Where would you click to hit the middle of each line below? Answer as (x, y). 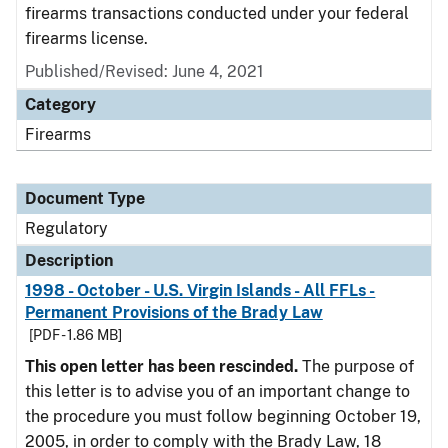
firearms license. (86, 38)
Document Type (85, 198)
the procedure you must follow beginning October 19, (223, 416)
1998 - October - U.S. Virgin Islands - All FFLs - (200, 290)
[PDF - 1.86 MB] (75, 335)
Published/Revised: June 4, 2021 (144, 71)
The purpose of (358, 366)
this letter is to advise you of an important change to (217, 391)
